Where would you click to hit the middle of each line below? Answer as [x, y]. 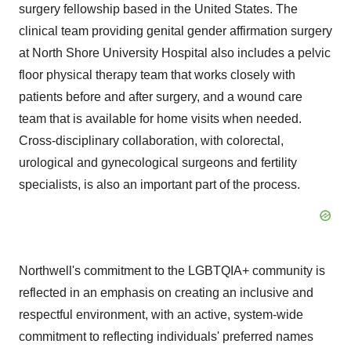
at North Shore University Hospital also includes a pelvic [175, 53]
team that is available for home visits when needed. [160, 119]
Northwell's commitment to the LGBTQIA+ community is [172, 271]
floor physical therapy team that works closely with [157, 75]
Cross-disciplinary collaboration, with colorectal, [151, 141]
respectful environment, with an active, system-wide [161, 315]
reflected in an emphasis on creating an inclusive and [166, 293]
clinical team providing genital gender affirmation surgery [175, 31]
